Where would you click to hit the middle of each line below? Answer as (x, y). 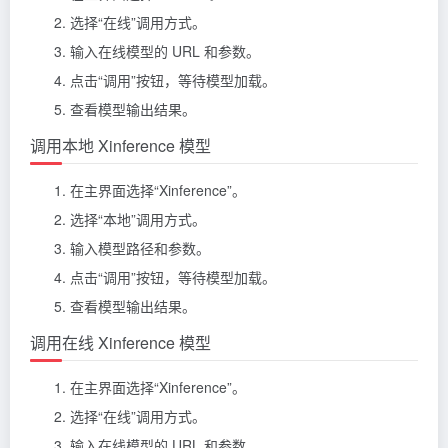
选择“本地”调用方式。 (138, 218)
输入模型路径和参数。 (140, 247)
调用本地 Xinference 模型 (120, 145)
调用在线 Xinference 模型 (120, 342)
